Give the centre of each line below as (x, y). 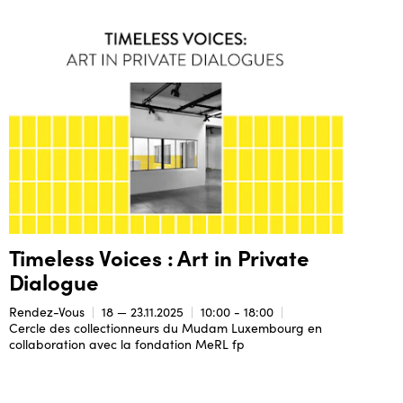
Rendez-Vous (46, 312)
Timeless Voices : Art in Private (159, 257)
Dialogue (54, 282)
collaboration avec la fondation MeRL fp (126, 345)
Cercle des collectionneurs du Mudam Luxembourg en (165, 328)
